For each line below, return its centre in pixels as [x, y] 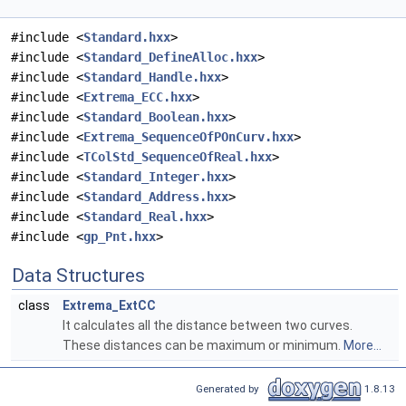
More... [362, 346]
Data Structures [78, 276]
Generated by [230, 388]
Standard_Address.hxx [156, 197]
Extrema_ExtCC [109, 306]
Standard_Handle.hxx [152, 77]
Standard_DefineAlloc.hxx [170, 58]
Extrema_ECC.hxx [138, 97]
